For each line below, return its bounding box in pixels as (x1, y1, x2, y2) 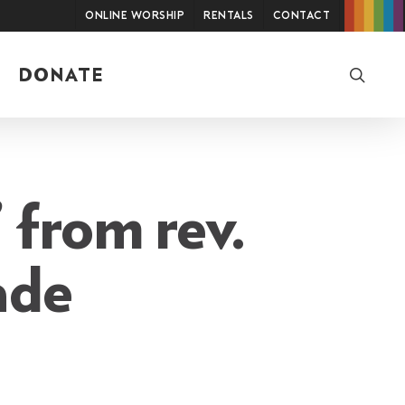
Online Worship (85, 11, 184, 22)
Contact (272, 11, 330, 22)
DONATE (18, 67, 104, 85)
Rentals (203, 11, 254, 22)
